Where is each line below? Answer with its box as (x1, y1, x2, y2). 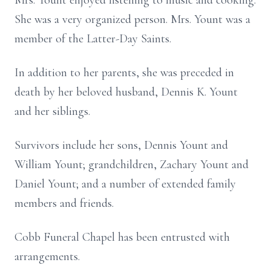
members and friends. (15, 196, 114, 211)
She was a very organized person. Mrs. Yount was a (15, 12, 250, 27)
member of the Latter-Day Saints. (15, 31, 171, 46)
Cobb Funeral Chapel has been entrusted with (15, 230, 230, 244)
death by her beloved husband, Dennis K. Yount (15, 85, 238, 99)
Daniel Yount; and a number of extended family (15, 177, 236, 191)
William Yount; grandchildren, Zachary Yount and (15, 157, 249, 172)
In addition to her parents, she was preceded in (15, 65, 234, 80)
